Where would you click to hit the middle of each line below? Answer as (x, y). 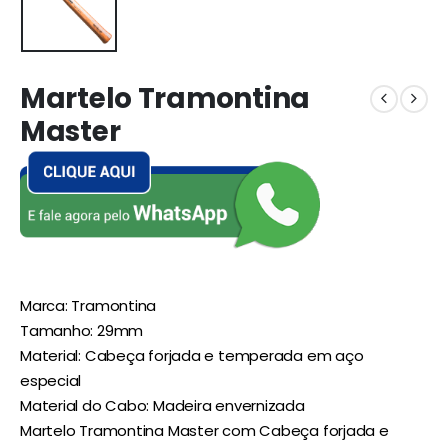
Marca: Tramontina (88, 305)
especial (51, 380)
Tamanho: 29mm (82, 330)
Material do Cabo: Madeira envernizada (162, 405)
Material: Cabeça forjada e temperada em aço (192, 355)
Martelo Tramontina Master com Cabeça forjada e (204, 430)
